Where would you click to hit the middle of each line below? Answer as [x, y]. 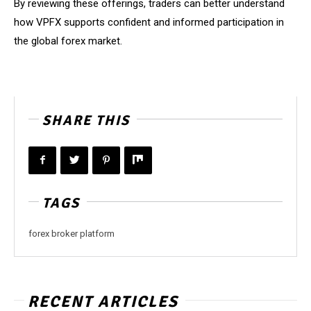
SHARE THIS [86, 120]
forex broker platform [72, 233]
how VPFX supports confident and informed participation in [149, 22]
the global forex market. [68, 41]
